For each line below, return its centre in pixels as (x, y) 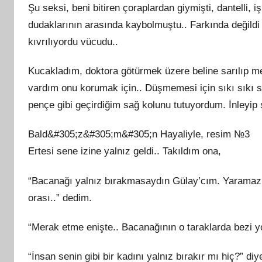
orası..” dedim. (60, 198)
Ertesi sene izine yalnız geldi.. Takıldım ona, (125, 151)
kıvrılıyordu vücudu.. (73, 42)
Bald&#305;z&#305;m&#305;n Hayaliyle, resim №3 (139, 135)
